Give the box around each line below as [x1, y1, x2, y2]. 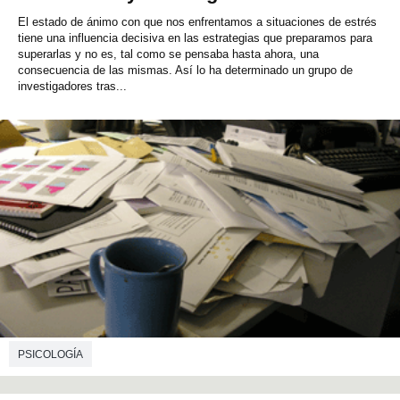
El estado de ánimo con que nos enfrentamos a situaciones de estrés [18, 14, 377, 29]
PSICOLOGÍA [18, 347, 83, 361]
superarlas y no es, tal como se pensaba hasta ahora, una [18, 46, 319, 61]
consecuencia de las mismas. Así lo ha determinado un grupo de [18, 62, 353, 77]
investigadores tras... [18, 79, 127, 93]
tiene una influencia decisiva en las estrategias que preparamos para [18, 30, 372, 45]
